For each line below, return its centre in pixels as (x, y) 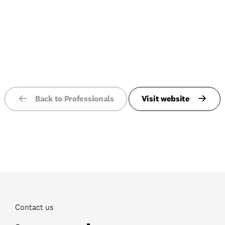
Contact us (34, 207)
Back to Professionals (75, 99)
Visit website (165, 99)
